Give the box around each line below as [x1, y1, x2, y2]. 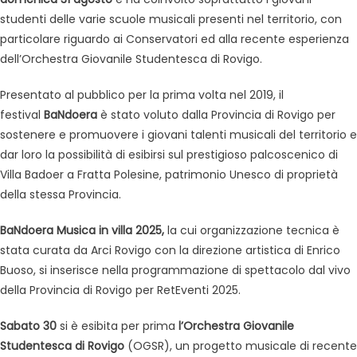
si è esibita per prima [57, 318, 178, 335]
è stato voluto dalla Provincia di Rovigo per [97, 107, 335, 124]
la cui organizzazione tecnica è [167, 222, 339, 239]
